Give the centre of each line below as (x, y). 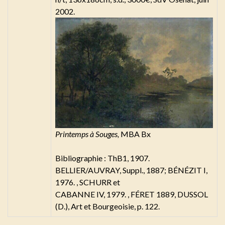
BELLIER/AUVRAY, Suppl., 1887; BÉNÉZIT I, (131, 170)
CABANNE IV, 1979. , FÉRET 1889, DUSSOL (132, 194)
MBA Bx (136, 134)
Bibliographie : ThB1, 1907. (102, 158)
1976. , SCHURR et (88, 182)
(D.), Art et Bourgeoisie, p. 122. (107, 206)
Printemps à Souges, (88, 134)
